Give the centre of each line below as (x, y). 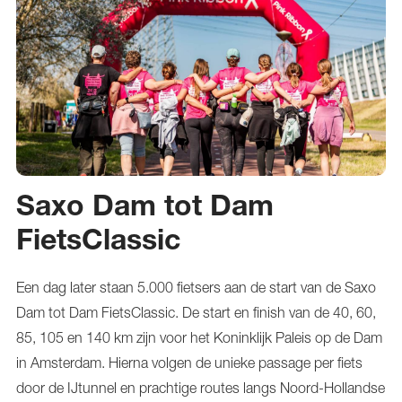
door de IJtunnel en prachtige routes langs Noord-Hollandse (201, 387)
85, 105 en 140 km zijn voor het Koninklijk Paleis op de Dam (199, 337)
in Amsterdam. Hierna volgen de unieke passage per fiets (189, 362)
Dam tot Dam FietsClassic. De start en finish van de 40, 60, (196, 312)
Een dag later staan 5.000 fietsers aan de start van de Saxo (196, 287)
